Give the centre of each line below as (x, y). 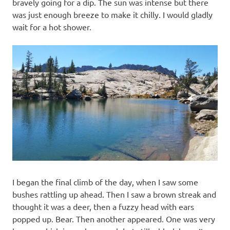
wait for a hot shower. (52, 26)
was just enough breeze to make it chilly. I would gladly (112, 14)
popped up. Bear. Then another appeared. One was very (114, 218)
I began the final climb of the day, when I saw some (105, 181)
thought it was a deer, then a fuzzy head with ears (103, 206)
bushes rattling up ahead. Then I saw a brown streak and (114, 194)
